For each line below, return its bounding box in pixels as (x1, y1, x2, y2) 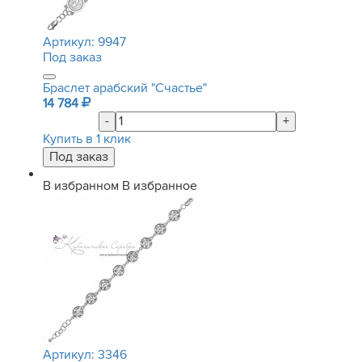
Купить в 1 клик (43, 131, 131, 147)
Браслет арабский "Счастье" (43, 80, 207, 96)
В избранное (122, 178, 197, 194)
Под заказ (43, 49, 102, 65)
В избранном (43, 178, 119, 194)
